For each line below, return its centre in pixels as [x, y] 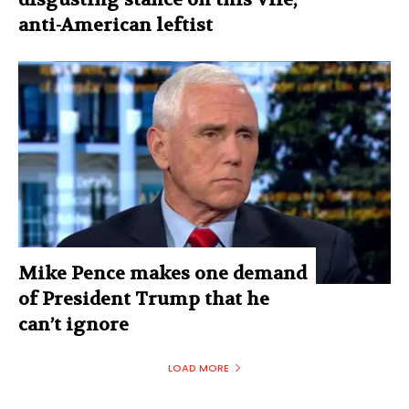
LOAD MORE [198, 368]
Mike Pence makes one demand [163, 274]
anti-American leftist [115, 25]
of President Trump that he [144, 299]
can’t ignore [73, 325]
